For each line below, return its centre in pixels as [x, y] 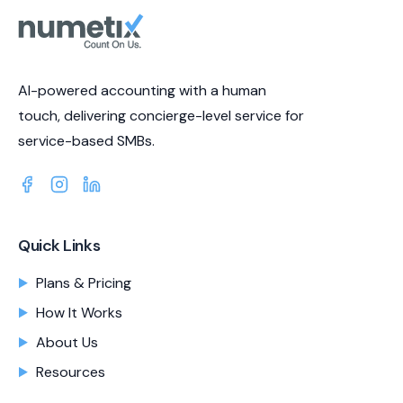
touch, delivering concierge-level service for [161, 116]
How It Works [79, 313]
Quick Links [59, 246]
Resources [71, 372]
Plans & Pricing [84, 283]
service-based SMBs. [86, 141]
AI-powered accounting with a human [142, 90]
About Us [67, 342]
